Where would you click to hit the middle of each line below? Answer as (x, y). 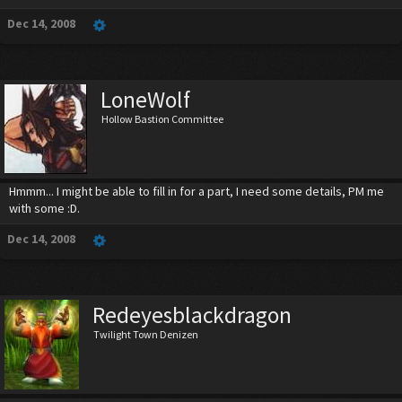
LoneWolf (145, 100)
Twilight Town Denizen (146, 334)
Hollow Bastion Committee (162, 119)
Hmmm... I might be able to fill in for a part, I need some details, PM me (197, 191)
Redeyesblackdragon (192, 315)
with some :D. (44, 208)
